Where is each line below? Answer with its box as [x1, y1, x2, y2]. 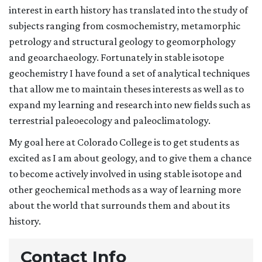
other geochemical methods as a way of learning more [9, 184, 241, 196]
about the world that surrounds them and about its [9, 199, 230, 212]
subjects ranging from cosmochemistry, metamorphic [9, 20, 240, 32]
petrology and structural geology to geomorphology [9, 36, 236, 48]
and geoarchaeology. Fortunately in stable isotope [9, 51, 224, 64]
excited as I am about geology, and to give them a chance [9, 152, 251, 164]
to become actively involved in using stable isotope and [9, 168, 242, 180]
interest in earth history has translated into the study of [9, 4, 248, 16]
